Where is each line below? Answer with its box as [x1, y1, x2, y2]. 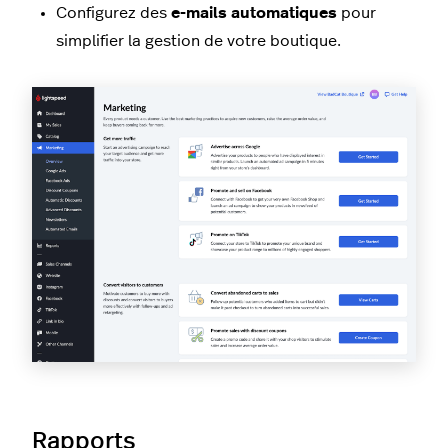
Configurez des [56, 5, 171, 22]
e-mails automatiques [171, 5, 337, 22]
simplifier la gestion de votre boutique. [56, 33, 341, 50]
